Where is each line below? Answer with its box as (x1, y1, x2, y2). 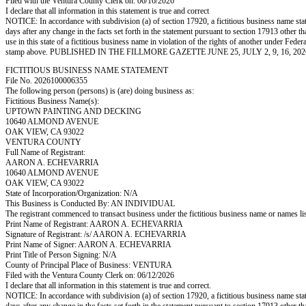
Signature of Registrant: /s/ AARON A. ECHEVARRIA (5, 229, 186, 239)
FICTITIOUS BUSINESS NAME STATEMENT (5, 66, 168, 75)
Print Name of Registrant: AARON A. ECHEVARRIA (5, 219, 183, 229)
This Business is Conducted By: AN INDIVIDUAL (5, 199, 175, 208)
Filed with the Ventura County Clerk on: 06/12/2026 (5, 270, 174, 280)
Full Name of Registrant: (5, 148, 85, 157)
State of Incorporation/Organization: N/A (5, 189, 138, 198)
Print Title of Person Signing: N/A (5, 250, 117, 260)
